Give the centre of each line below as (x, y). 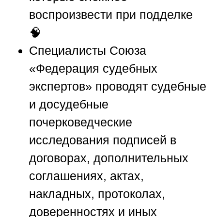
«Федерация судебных (93, 69)
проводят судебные (149, 86)
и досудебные (69, 104)
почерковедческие (81, 122)
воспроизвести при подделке (111, 15)
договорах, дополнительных (109, 158)
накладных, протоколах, (97, 194)
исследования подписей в (103, 140)
